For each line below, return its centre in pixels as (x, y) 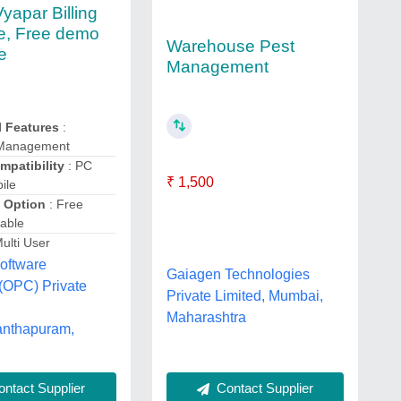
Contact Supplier (263, 388)
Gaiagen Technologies (238, 274)
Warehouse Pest (230, 47)
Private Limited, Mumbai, (244, 295)
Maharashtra (206, 317)
